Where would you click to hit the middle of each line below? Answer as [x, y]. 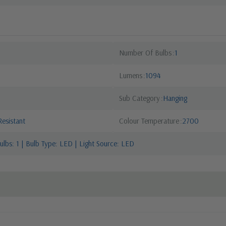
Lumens [131, 75]
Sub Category [139, 98]
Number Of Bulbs [145, 52]
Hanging [175, 98]
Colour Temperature [149, 121]
